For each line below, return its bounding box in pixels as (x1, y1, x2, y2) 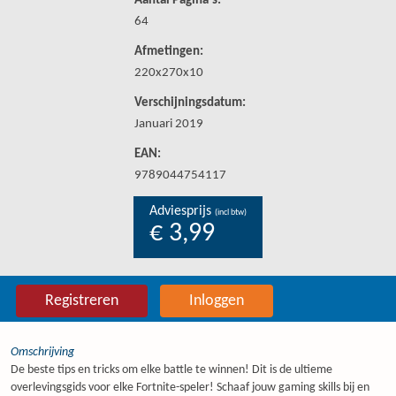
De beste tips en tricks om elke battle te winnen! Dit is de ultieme (11, 363, 332, 377)
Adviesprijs (149, 204, 215, 218)
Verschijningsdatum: (134, 96, 246, 110)
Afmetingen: (134, 45, 203, 58)
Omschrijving (11, 346, 74, 359)
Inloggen (189, 293, 244, 309)
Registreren (45, 293, 118, 309)
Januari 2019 (134, 118, 203, 131)
